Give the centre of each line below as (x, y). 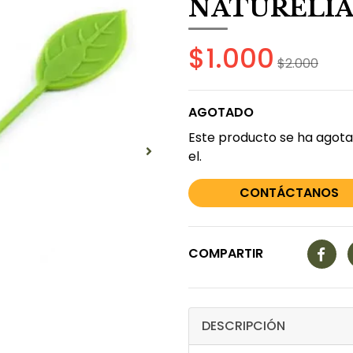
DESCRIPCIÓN (243, 326)
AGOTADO (221, 112)
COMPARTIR (226, 254)
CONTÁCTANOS (289, 192)
